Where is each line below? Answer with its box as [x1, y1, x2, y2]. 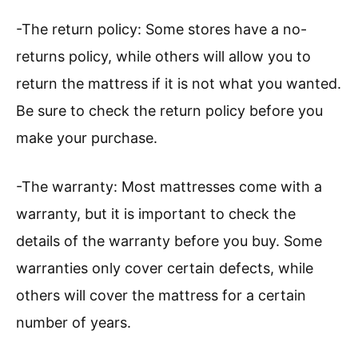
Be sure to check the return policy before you [16, 102, 323, 120]
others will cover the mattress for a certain [16, 287, 306, 304]
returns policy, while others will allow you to [16, 48, 311, 66]
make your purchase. [16, 129, 157, 147]
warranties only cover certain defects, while [16, 260, 313, 277]
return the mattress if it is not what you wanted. [16, 75, 341, 93]
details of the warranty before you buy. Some [16, 233, 322, 250]
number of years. [16, 314, 131, 332]
